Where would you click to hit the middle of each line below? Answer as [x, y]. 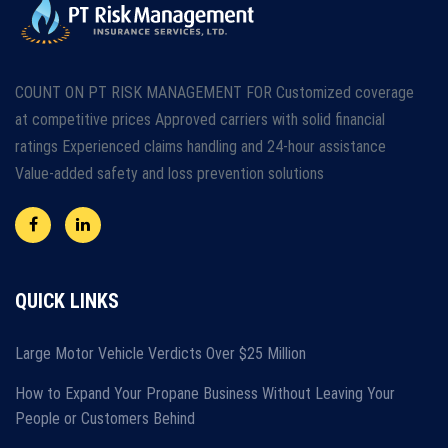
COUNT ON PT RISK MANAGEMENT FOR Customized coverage [214, 92]
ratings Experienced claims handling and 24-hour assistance [200, 146]
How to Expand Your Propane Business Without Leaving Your [205, 393]
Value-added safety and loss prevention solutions [169, 173]
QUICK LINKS [67, 301]
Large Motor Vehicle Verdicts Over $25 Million [160, 353]
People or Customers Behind [105, 418]
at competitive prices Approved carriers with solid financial [200, 119]
